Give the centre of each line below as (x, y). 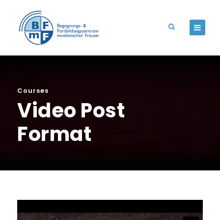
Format (54, 134)
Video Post (71, 111)
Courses (33, 91)
